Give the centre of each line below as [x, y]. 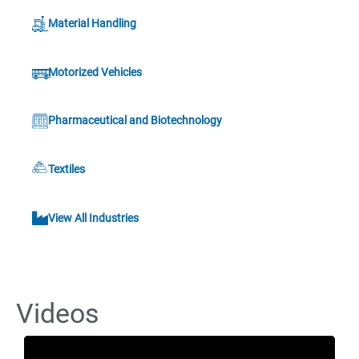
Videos [58, 314]
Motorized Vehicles [95, 72]
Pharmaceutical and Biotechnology [135, 121]
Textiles [67, 169]
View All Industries [94, 218]
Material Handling [93, 23]
